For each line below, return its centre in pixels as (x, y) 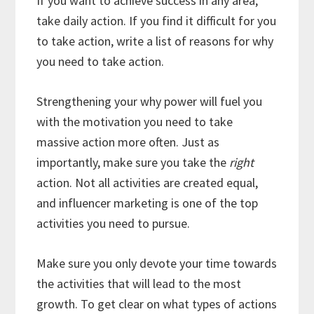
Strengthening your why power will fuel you (150, 101)
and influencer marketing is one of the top (148, 203)
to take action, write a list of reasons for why (155, 41)
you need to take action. (101, 61)
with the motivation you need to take (135, 121)
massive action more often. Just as (128, 142)
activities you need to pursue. (114, 223)
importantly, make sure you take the (133, 162)
